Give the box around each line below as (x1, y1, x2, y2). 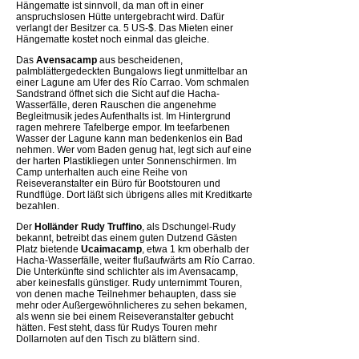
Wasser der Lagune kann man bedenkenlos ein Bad (16, 132, 243, 144)
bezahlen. (16, 200, 59, 212)
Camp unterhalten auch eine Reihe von (16, 166, 188, 178)
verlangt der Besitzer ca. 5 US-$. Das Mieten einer (16, 22, 233, 34)
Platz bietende (16, 243, 81, 255)
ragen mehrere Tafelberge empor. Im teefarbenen (16, 121, 230, 133)
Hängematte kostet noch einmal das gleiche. (16, 33, 209, 45)
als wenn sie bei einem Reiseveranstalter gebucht (16, 310, 233, 322)
